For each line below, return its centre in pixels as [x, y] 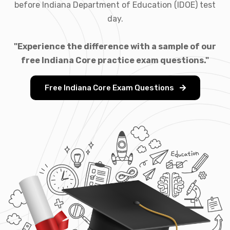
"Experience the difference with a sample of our [115, 46]
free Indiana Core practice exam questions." [115, 60]
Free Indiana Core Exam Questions [110, 88]
